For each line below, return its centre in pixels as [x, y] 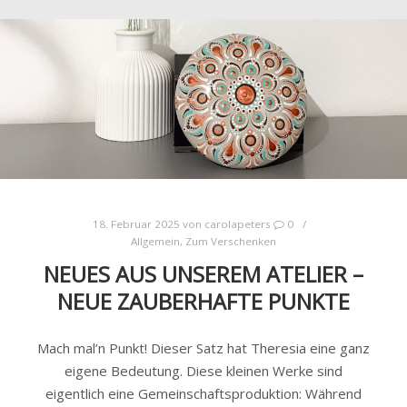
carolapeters [237, 224]
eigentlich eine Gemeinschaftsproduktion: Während [203, 394]
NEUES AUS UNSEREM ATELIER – [203, 274]
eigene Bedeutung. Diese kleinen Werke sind [203, 371]
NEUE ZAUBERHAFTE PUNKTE [203, 301]
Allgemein [155, 242]
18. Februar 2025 [136, 224]
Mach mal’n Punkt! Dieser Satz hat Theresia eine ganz [203, 348]
